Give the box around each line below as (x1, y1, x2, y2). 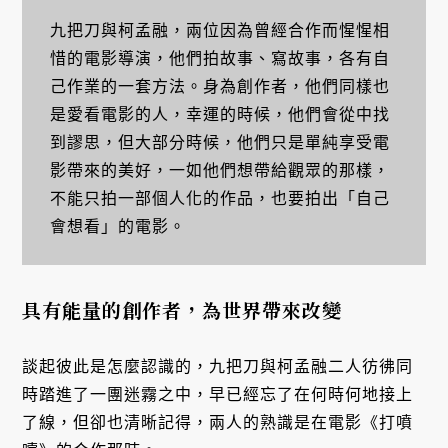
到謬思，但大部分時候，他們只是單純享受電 (49, 133, 390, 151)
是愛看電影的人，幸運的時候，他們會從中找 (49, 105, 390, 123)
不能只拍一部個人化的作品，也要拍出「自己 (49, 189, 390, 207)
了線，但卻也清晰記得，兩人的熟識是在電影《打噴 (22, 413, 414, 431)
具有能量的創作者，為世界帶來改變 (22, 296, 343, 324)
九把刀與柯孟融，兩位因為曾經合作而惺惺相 (49, 21, 390, 39)
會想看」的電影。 (49, 217, 186, 235)
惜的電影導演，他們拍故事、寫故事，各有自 (49, 49, 390, 67)
